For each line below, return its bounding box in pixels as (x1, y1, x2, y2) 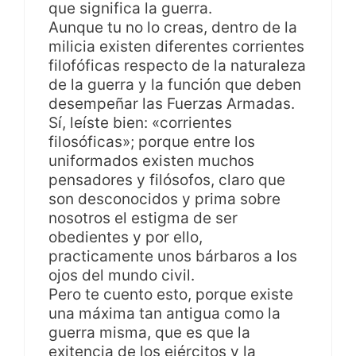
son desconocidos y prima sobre (48, 189, 281, 208)
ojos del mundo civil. (48, 265, 195, 284)
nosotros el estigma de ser (48, 208, 238, 227)
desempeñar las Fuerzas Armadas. (48, 94, 295, 113)
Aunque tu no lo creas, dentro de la (48, 17, 297, 37)
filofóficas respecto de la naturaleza (48, 56, 306, 75)
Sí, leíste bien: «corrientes (48, 113, 232, 132)
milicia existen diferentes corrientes (48, 37, 304, 56)
